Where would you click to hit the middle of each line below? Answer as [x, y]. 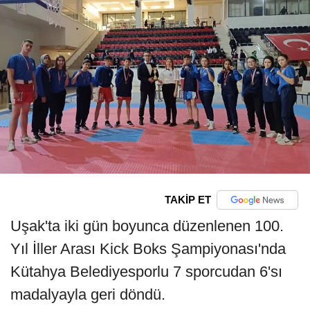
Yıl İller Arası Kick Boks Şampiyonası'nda [148, 248]
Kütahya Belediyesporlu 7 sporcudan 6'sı [146, 271]
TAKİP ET [188, 200]
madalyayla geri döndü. [88, 294]
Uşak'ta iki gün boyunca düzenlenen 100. [147, 226]
